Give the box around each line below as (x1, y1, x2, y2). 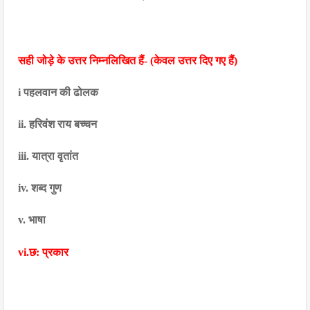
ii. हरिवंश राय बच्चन (18, 118, 97, 130)
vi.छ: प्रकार (18, 246, 69, 258)
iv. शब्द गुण (18, 182, 62, 194)
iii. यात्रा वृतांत (18, 150, 78, 162)
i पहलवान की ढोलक (18, 86, 98, 98)
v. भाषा (18, 214, 46, 226)
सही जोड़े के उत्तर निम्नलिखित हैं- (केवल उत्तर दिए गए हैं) (18, 55, 237, 66)
